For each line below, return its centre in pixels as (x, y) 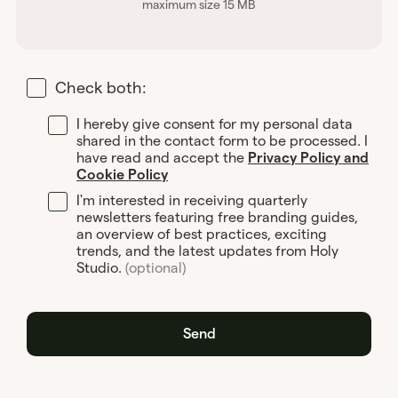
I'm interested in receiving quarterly (192, 200)
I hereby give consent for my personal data (215, 123)
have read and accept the (162, 157)
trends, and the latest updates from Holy (207, 251)
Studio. (101, 267)
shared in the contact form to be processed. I (222, 140)
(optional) (155, 267)
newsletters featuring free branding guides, (217, 217)
